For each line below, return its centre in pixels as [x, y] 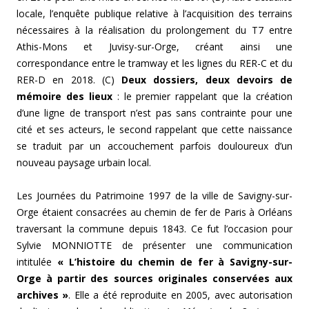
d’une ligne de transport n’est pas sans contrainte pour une [154, 113]
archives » [43, 295]
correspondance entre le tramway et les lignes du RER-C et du [154, 63]
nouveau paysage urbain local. [84, 163]
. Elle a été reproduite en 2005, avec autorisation [181, 295]
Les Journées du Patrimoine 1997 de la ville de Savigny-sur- [154, 196]
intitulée [37, 262]
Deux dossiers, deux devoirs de [207, 80]
